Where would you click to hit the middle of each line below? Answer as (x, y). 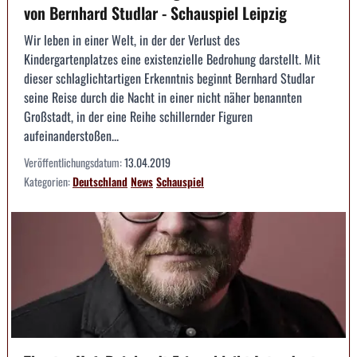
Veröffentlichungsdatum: (74, 163)
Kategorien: (48, 182)
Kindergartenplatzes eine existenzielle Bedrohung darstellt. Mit (172, 59)
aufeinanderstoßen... (71, 136)
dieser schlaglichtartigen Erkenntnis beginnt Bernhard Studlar (169, 78)
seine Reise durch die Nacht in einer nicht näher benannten (163, 98)
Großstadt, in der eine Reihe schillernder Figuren (138, 117)
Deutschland (100, 182)
